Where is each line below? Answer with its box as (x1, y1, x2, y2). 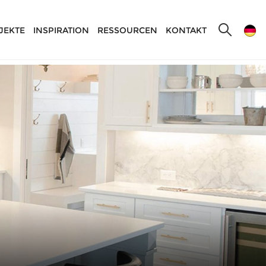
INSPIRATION (33, 25, 89, 36)
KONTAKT (166, 25, 207, 36)
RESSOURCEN (97, 25, 157, 36)
